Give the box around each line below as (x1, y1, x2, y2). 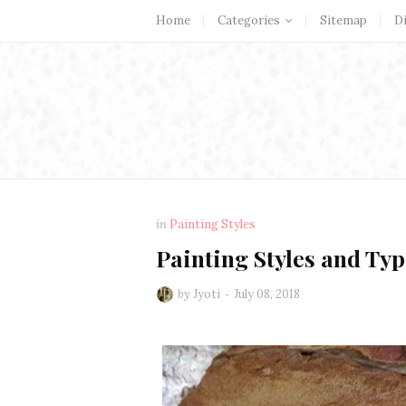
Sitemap (320, 13, 367, 28)
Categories (217, 13, 280, 28)
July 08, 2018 (234, 286, 300, 302)
